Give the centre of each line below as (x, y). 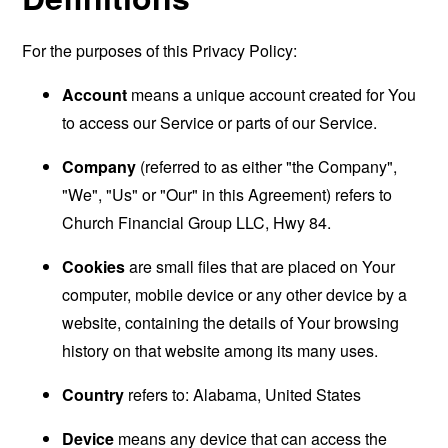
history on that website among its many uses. (220, 350)
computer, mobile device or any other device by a (235, 294)
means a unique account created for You (272, 94)
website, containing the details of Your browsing (231, 322)
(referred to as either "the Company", (267, 166)
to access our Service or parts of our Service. (220, 122)
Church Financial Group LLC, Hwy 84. (197, 222)
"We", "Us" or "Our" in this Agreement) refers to (227, 194)
